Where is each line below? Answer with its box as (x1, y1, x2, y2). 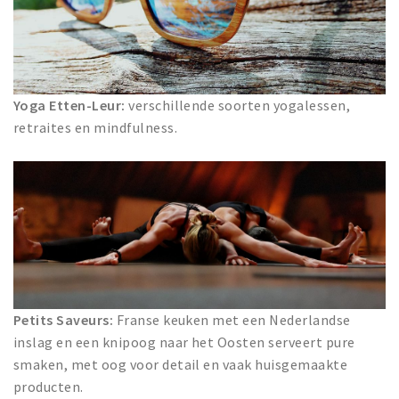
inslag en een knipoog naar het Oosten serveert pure (13, 332, 355, 351)
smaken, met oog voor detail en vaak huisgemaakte (13, 354, 348, 373)
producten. (13, 377, 84, 395)
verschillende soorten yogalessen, (125, 96, 351, 115)
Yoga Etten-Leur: (13, 96, 126, 115)
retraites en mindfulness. (13, 118, 177, 137)
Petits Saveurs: (13, 310, 114, 329)
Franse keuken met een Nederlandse (113, 310, 351, 329)
